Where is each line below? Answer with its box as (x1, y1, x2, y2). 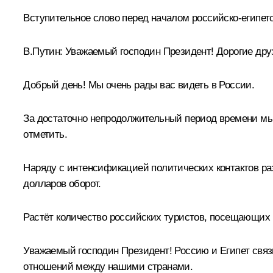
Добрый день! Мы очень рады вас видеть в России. (23, 79, 255, 91)
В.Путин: (23, 45, 63, 57)
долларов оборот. (23, 177, 101, 190)
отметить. (23, 128, 67, 140)
